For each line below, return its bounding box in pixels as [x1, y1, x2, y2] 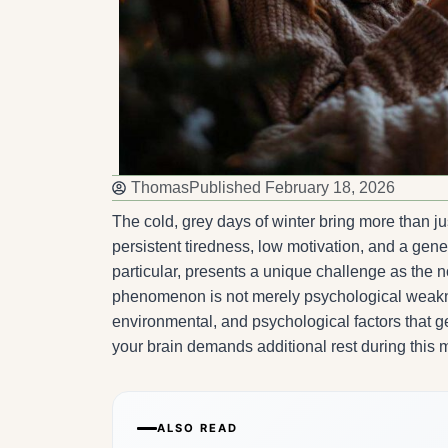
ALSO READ [157, 421, 238, 436]
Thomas [131, 179, 189, 197]
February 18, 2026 [265, 179, 395, 197]
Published [189, 179, 261, 197]
